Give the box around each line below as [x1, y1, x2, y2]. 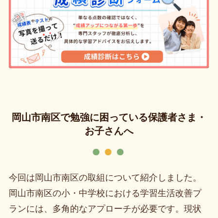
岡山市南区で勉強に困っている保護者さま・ [12, 111, 206, 123]
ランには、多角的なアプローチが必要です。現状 [8, 203, 201, 214]
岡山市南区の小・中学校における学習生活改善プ [8, 188, 201, 198]
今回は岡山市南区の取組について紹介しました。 [8, 172, 201, 182]
